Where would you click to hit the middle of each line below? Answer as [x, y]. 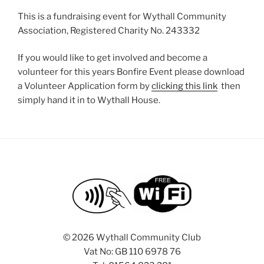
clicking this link [184, 86]
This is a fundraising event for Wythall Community [122, 16]
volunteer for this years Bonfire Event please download [131, 72]
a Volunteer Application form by [85, 86]
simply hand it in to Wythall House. [89, 100]
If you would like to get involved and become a [113, 58]
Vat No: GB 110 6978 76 [132, 252]
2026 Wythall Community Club [136, 238]
